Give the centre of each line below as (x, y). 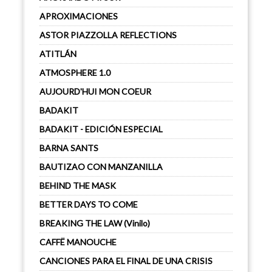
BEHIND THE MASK (78, 185)
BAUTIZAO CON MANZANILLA (101, 167)
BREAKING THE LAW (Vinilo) (95, 223)
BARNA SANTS (69, 148)
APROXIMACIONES (79, 16)
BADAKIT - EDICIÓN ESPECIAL (101, 129)
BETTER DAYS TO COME (89, 204)
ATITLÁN (58, 54)
